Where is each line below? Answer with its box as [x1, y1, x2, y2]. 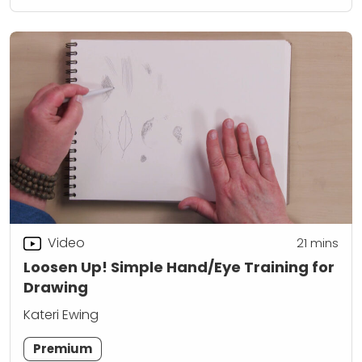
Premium [33, 339, 93, 357]
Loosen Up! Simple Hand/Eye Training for [23, 256, 335, 277]
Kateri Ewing [23, 305, 99, 324]
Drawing [23, 276, 88, 297]
